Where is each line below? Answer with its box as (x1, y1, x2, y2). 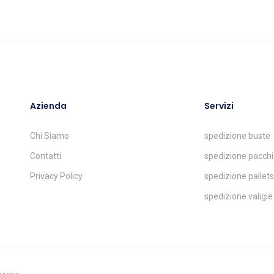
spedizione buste (204, 131, 270, 141)
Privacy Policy (30, 171, 83, 181)
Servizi (204, 100, 234, 112)
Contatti (30, 151, 61, 161)
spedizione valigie (204, 191, 273, 201)
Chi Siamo (30, 131, 69, 141)
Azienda (30, 100, 67, 112)
